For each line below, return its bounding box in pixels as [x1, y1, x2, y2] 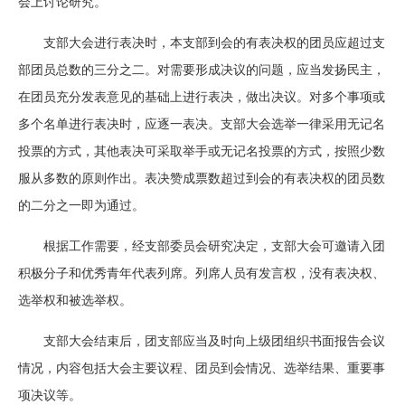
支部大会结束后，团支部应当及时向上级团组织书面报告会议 [43, 334, 385, 348]
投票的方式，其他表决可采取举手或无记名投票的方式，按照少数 [18, 145, 385, 158]
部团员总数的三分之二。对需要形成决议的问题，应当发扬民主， [18, 63, 385, 77]
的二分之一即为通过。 [18, 199, 145, 212]
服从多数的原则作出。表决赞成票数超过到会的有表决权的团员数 [18, 172, 385, 185]
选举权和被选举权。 [18, 294, 132, 307]
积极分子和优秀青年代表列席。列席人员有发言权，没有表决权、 [18, 267, 385, 280]
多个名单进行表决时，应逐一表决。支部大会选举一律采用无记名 [18, 118, 385, 131]
